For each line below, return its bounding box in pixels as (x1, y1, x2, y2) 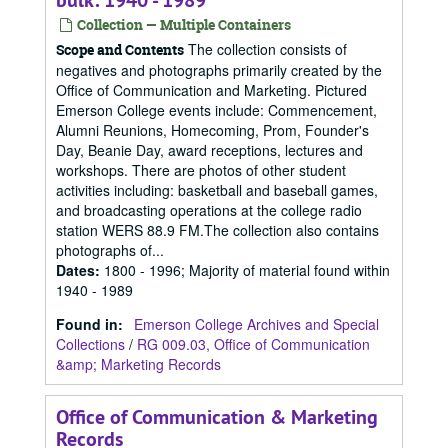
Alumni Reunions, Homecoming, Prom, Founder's (56, 120, 369, 140)
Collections (56, 334, 125, 354)
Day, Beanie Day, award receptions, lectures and (56, 140, 363, 160)
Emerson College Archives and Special (134, 314, 379, 334)
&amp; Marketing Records (56, 354, 221, 374)
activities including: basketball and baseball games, (56, 180, 378, 200)
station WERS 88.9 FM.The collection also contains (56, 220, 379, 240)
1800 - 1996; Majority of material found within (104, 260, 390, 280)
